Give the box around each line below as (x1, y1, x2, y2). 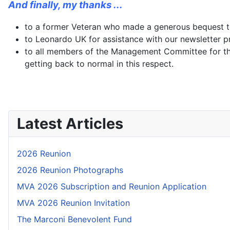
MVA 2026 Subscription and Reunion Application (17, 181, 206, 192)
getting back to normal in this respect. (25, 59, 174, 69)
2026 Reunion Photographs (17, 165, 123, 176)
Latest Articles (17, 114, 123, 133)
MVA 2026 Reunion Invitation (17, 198, 130, 208)
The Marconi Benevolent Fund (17, 214, 132, 225)
